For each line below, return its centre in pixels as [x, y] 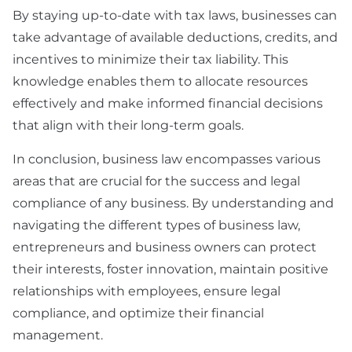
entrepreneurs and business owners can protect [165, 247]
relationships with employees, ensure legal [147, 291]
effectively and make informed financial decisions [168, 104]
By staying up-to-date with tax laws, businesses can [175, 16]
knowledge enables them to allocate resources [160, 82]
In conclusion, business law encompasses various [167, 159]
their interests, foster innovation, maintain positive [170, 269]
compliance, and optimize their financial [138, 313]
